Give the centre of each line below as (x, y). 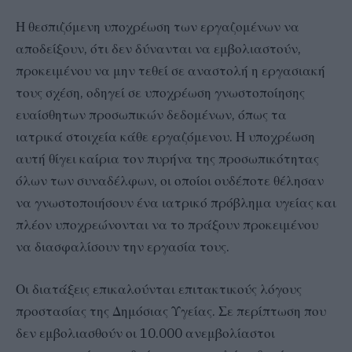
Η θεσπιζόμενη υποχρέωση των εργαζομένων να (158, 26)
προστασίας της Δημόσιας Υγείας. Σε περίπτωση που (171, 311)
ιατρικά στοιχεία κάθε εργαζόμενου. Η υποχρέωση (165, 136)
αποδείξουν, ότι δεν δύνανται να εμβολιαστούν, (158, 48)
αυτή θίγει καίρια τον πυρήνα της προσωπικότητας (167, 158)
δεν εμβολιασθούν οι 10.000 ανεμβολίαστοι (145, 333)
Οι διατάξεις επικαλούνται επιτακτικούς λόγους (159, 289)
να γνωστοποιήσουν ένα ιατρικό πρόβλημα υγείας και (176, 202)
